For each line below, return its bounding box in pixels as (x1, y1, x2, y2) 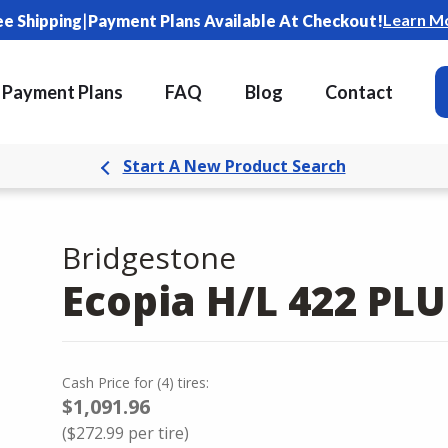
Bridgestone (62, 237, 236, 278)
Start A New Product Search (122, 155, 346, 177)
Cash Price (62, 373, 130, 392)
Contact (325, 81, 394, 103)
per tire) (124, 422, 189, 444)
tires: (178, 373, 209, 392)
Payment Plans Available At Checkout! (88, 10, 383, 30)
